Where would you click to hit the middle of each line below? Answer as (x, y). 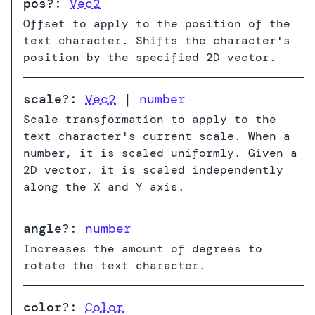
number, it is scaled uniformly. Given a (160, 153)
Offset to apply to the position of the (157, 24)
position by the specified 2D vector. (150, 57)
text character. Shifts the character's (157, 40)
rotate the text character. (115, 265)
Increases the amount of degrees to (143, 249)
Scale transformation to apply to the (150, 119)
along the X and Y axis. (104, 187)
